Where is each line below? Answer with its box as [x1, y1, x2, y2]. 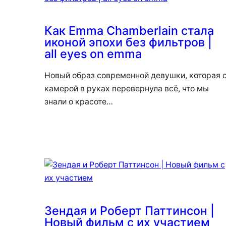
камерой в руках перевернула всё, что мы [44, 84, 209, 94]
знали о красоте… [44, 97, 113, 107]
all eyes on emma [44, 46, 142, 62]
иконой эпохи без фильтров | [44, 35, 212, 50]
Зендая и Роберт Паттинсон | [44, 203, 214, 218]
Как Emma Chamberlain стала [44, 23, 214, 38]
